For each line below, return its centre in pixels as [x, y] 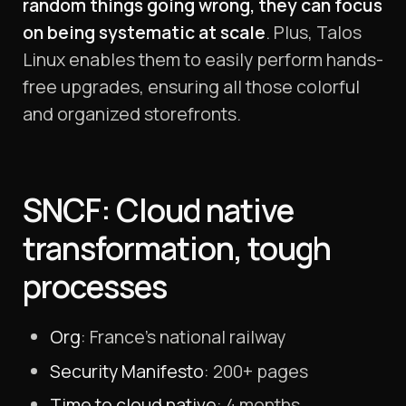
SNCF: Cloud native [158, 211]
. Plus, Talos [314, 33]
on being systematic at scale [144, 33]
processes [95, 287]
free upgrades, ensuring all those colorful [191, 87]
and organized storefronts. [132, 114]
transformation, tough [177, 249]
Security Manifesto [127, 371]
